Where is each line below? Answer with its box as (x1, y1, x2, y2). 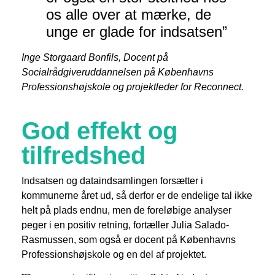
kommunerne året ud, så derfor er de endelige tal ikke (21, 190, 252, 201)
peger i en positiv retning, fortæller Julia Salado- (21, 219, 229, 230)
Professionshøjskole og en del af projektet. (21, 249, 206, 260)
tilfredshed (21, 141, 145, 169)
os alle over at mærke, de (46, 6, 211, 23)
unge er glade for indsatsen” (46, 23, 227, 40)
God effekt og (21, 117, 177, 144)
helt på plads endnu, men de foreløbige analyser (21, 204, 231, 215)
